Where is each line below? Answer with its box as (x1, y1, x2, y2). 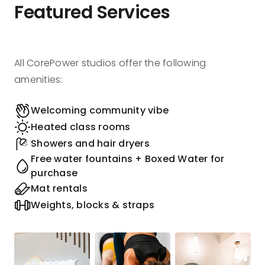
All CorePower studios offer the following (14, 56, 206, 70)
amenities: (14, 73, 63, 87)
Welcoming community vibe (31, 104, 169, 118)
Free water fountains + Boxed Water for (31, 152, 225, 166)
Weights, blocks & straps (31, 198, 154, 212)
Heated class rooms (31, 120, 131, 134)
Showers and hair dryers (31, 137, 150, 151)
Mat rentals (31, 182, 88, 196)
